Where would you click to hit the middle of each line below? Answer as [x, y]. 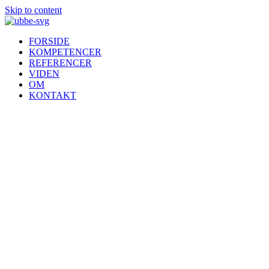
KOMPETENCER [65, 52]
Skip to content [33, 10]
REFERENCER [60, 63]
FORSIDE [49, 41]
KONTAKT [53, 95]
